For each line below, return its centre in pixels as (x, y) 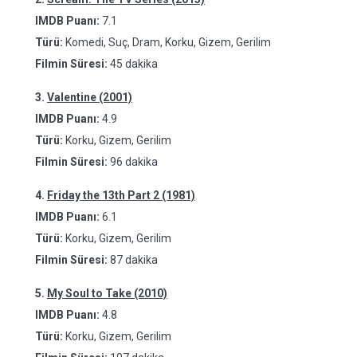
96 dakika (134, 162)
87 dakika (134, 260)
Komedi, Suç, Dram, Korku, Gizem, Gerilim (167, 42)
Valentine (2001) (90, 97)
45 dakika (134, 64)
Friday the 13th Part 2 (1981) (121, 195)
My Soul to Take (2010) (107, 293)
